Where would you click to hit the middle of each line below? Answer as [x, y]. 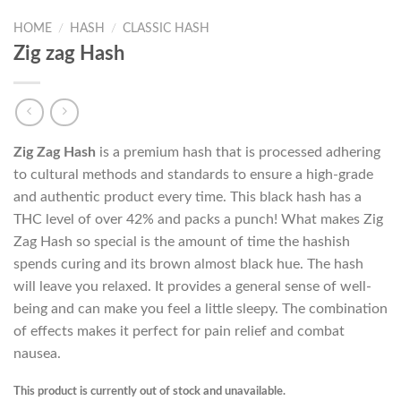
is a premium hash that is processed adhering [238, 152]
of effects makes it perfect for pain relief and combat [179, 331]
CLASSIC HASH [166, 28]
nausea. [37, 353]
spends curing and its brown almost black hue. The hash [188, 264]
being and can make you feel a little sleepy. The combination [200, 308]
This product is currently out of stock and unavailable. [149, 391]
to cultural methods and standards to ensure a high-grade [193, 174]
